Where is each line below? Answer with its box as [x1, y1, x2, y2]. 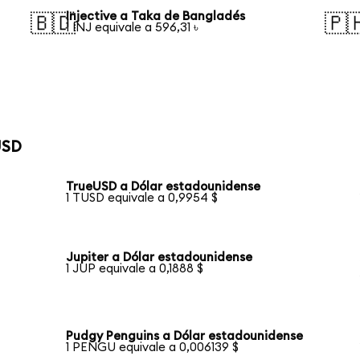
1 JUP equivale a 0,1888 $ [66, 262, 204, 275]
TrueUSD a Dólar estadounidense [66, 181, 261, 194]
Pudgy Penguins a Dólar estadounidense [66, 329, 304, 342]
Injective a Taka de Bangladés [66, 10, 246, 22]
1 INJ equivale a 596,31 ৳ [66, 21, 199, 34]
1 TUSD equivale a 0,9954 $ [66, 192, 219, 205]
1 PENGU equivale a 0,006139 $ [66, 341, 239, 354]
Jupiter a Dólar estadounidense [66, 251, 253, 264]
